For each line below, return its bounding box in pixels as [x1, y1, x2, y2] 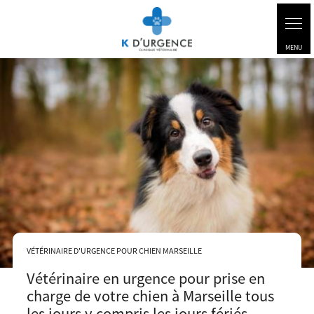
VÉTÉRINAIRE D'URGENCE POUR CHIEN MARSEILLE [26, 245, 202, 257]
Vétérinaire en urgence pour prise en [26, 268, 265, 289]
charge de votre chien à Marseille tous [26, 285, 274, 306]
